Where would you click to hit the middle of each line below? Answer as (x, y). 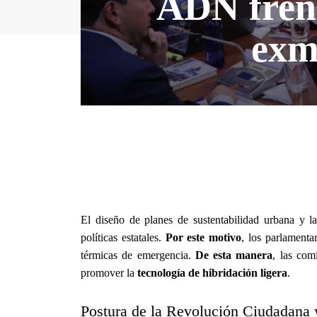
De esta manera (234, 255)
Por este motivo (203, 237)
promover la (109, 272)
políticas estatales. (123, 237)
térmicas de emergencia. (138, 255)
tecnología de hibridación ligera (212, 272)
